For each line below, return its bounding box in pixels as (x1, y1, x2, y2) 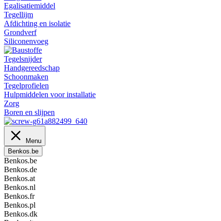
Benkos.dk (4, 210, 37, 218)
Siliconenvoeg (4, 37, 48, 45)
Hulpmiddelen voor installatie (4, 90, 96, 99)
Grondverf (4, 28, 37, 37)
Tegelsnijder (4, 55, 42, 63)
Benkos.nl (4, 183, 36, 191)
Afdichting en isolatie (4, 19, 71, 28)
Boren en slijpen (4, 108, 55, 116)
